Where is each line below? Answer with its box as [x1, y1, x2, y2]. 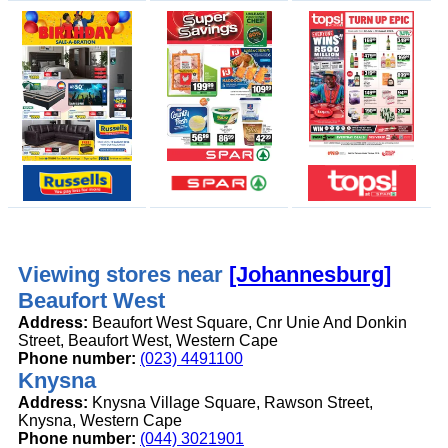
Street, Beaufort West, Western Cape [18, 332, 278, 350]
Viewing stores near [18, 262, 229, 288]
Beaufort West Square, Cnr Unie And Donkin [88, 314, 407, 332]
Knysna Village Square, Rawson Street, [88, 394, 373, 412]
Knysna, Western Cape [18, 412, 182, 430]
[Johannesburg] [229, 262, 391, 288]
